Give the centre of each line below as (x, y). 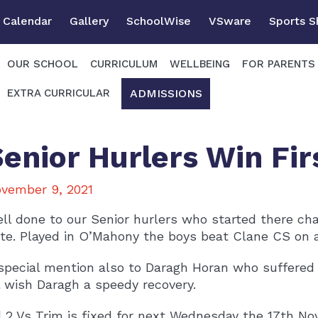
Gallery (89, 21)
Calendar (27, 21)
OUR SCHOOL (43, 64)
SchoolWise (159, 21)
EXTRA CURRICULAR (59, 93)
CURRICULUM (124, 64)
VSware (230, 21)
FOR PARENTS (279, 64)
